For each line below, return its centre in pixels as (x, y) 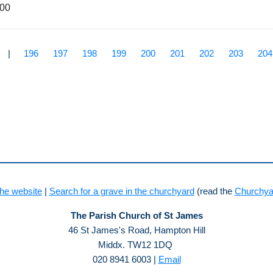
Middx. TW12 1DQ (136, 245)
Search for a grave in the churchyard (122, 191)
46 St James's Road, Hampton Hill (136, 230)
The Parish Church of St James (136, 215)
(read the (214, 191)
